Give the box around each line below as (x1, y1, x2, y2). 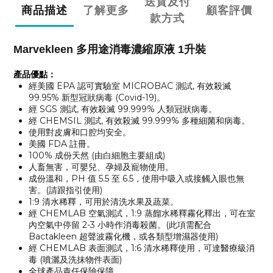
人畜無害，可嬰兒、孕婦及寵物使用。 (29, 161, 174, 173)
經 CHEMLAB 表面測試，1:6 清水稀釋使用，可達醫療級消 (29, 243, 255, 254)
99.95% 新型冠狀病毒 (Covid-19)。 (29, 92, 166, 104)
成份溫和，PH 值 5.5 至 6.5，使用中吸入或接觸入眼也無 (29, 173, 245, 185)
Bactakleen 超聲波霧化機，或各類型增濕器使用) (29, 231, 219, 243)
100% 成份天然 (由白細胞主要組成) (29, 150, 166, 161)
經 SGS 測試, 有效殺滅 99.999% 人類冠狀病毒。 (29, 104, 218, 115)
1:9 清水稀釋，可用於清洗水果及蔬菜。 (29, 196, 179, 208)
